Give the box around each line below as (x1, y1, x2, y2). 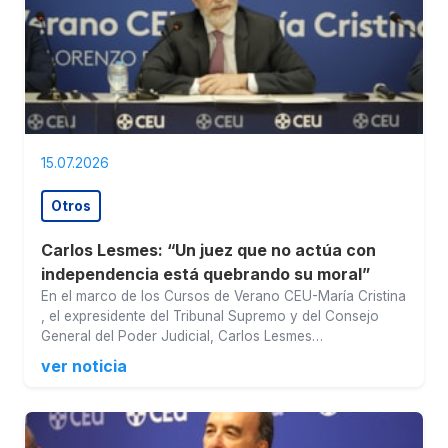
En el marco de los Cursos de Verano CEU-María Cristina (41, 288, 406, 305)
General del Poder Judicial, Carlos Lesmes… (41, 328, 323, 345)
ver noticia (41, 356, 127, 377)
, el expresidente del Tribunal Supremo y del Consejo (41, 308, 379, 325)
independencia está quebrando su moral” (41, 264, 370, 285)
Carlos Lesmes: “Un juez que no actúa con (41, 240, 376, 261)
